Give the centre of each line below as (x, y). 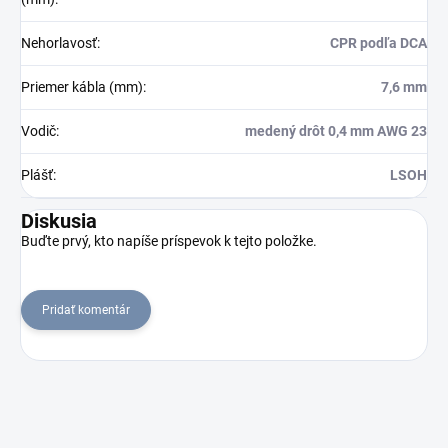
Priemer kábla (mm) (82, 86)
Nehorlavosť (59, 42)
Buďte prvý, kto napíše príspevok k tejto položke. (169, 240)
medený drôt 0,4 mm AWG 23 (336, 130)
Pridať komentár (86, 309)
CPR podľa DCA (378, 42)
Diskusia (59, 220)
